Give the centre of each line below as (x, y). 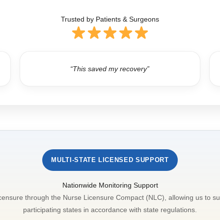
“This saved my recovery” (110, 69)
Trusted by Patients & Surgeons (110, 19)
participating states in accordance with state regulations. (110, 209)
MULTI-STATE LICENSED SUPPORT (110, 160)
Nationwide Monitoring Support (110, 185)
